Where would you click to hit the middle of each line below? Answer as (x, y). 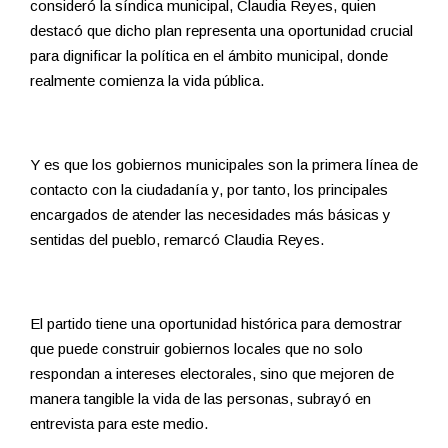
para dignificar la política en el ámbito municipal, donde (209, 56)
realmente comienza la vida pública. (147, 81)
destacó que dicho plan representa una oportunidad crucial (221, 31)
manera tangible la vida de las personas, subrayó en (200, 399)
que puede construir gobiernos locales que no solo (196, 349)
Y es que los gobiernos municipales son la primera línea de (224, 165)
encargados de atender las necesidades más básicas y (210, 215)
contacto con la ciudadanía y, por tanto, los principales (209, 190)
